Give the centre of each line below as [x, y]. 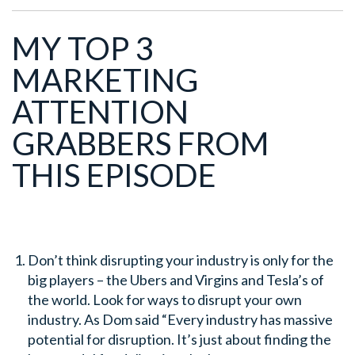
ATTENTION [100, 111]
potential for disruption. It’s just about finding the [179, 339]
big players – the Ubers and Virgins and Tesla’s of [176, 279]
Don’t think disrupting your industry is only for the [181, 260]
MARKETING [105, 80]
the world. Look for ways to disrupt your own [165, 299]
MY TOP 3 [83, 48]
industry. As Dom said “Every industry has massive [180, 319]
